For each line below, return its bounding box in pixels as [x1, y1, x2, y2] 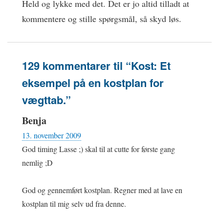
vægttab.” [22, 91, 71, 108]
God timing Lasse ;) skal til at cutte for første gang [22, 143, 175, 154]
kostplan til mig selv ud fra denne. [22, 198, 126, 209]
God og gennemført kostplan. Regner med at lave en [22, 184, 182, 195]
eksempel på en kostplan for [22, 74, 164, 90]
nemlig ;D [22, 157, 53, 168]
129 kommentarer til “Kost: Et [22, 57, 171, 73]
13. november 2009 [22, 130, 81, 140]
